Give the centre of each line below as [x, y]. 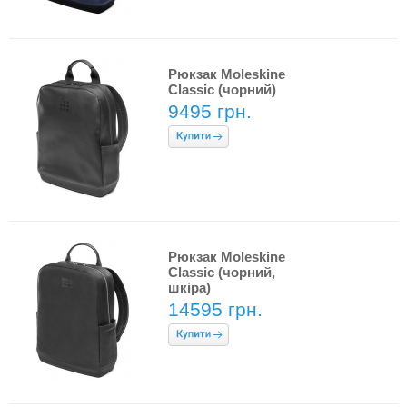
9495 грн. [210, 111]
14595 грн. [215, 309]
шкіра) [189, 288]
